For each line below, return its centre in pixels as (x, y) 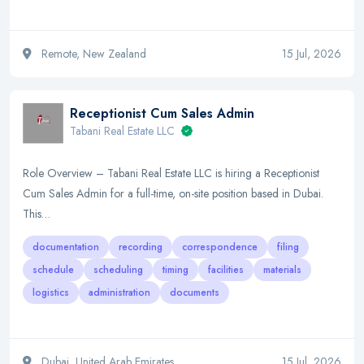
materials (282, 270)
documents (195, 292)
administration (119, 292)
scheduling (118, 270)
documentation (66, 247)
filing (288, 247)
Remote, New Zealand (92, 54)
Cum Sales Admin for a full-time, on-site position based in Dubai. (173, 193)
